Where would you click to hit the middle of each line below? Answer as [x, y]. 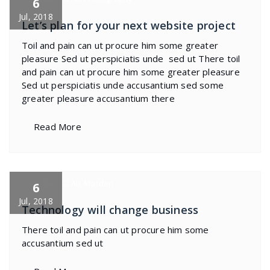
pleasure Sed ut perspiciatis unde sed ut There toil [131, 58]
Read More [58, 127]
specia [40, 183]
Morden [99, 183]
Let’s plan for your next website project [129, 25]
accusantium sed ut [63, 243]
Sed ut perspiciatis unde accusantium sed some [123, 85]
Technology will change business [110, 210]
